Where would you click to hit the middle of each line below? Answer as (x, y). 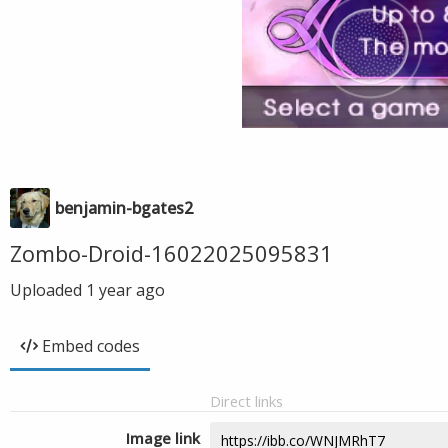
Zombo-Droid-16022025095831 (171, 253)
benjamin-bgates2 (124, 208)
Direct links (246, 401)
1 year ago (125, 290)
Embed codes (91, 346)
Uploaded (48, 290)
